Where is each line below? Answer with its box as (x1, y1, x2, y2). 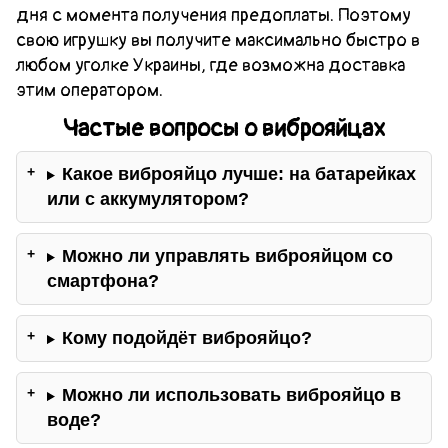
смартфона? (47, 271, 159, 292)
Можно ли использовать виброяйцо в (61, 385, 401, 406)
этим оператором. (16, 78, 163, 102)
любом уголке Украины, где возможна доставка (16, 53, 405, 77)
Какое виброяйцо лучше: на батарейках (61, 164, 416, 185)
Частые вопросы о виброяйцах (63, 113, 385, 143)
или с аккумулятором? (47, 189, 249, 210)
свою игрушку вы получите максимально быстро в (16, 28, 420, 52)
